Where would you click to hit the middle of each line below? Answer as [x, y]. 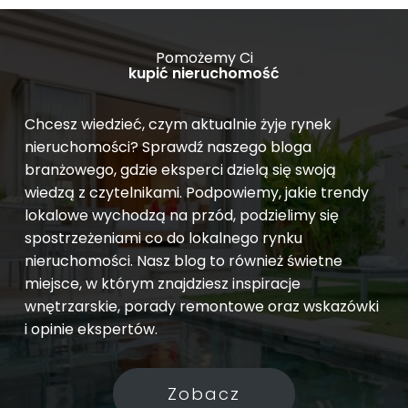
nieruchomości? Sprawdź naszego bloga [168, 147]
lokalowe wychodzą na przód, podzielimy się [181, 215]
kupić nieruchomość [204, 73]
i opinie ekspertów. [91, 329]
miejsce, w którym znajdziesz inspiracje [162, 283]
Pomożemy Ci [204, 57]
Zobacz [204, 393]
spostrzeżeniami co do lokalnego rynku [163, 238]
